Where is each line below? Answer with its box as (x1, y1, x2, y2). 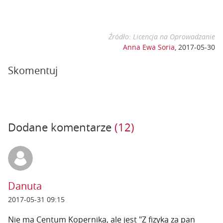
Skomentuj (8, 64, 58, 77)
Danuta (8, 179, 42, 193)
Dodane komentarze (8, 120, 114, 134)
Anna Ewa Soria (123, 42, 175, 52)
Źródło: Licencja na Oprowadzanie (109, 32, 215, 41)
